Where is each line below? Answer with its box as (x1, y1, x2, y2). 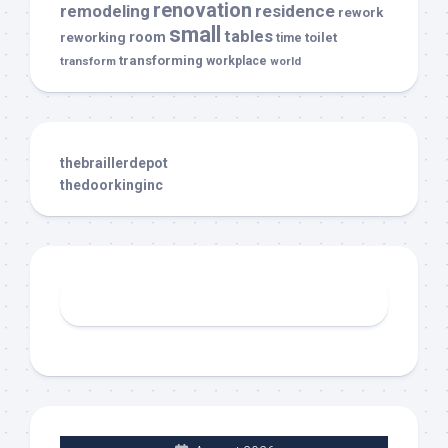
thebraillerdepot (60, 155, 168, 172)
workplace (206, 54, 267, 69)
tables (224, 27, 273, 47)
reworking (60, 30, 126, 46)
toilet (305, 30, 337, 46)
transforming (119, 53, 203, 69)
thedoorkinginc (60, 177, 163, 194)
